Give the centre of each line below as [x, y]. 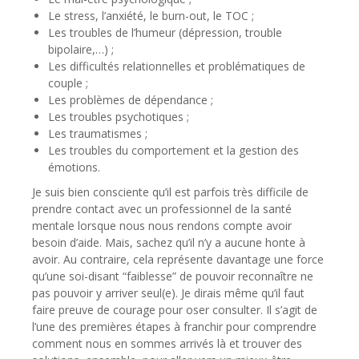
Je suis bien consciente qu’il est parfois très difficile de [170, 192]
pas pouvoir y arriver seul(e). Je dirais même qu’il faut [168, 293]
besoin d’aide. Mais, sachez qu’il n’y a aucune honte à [169, 243]
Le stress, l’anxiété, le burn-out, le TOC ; [151, 16]
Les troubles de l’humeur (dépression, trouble [165, 33]
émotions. [74, 167]
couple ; [68, 83]
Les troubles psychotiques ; [119, 117]
